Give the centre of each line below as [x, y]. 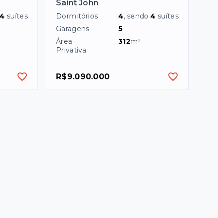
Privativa [71, 50]
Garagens [73, 28]
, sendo [137, 16]
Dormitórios [77, 16]
